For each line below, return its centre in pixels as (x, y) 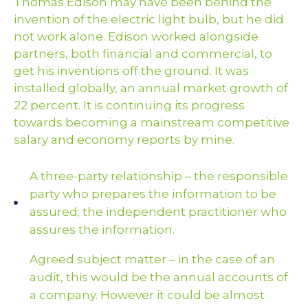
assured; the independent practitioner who (158, 211)
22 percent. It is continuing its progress (129, 105)
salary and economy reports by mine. (124, 139)
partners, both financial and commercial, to (143, 53)
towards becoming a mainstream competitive (152, 122)
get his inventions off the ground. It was (131, 70)
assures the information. (102, 229)
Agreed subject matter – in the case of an (152, 259)
